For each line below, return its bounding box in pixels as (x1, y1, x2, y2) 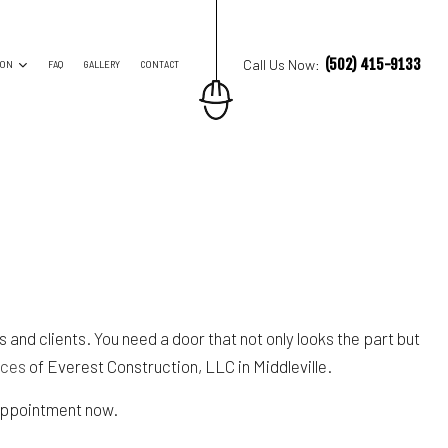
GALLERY (83, 59, 121, 70)
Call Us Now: (243, 56, 321, 73)
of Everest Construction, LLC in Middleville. (26, 355, 332, 376)
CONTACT (140, 59, 180, 70)
